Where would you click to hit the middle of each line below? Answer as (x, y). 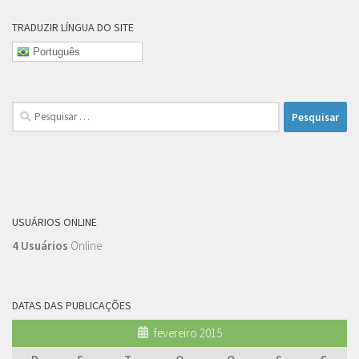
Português (55, 51)
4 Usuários (40, 246)
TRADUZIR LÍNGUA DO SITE (73, 27)
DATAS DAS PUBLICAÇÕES (72, 306)
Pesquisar (35, 111)
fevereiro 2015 (188, 333)
